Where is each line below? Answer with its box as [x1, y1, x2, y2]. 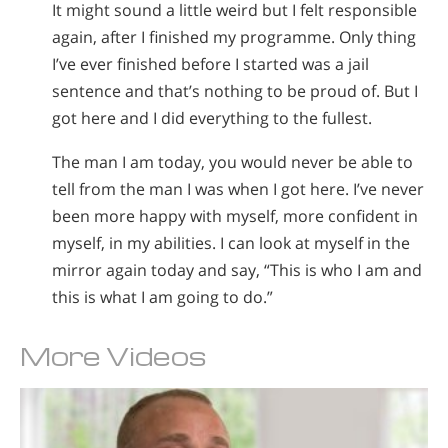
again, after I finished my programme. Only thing [52, 25, 416, 48]
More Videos [20, 339, 207, 373]
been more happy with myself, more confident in [52, 205, 418, 228]
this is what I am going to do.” [52, 286, 273, 309]
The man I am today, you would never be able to [52, 151, 413, 174]
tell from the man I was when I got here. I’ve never [52, 178, 424, 201]
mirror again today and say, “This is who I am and [52, 259, 422, 282]
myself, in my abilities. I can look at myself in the [52, 232, 410, 255]
